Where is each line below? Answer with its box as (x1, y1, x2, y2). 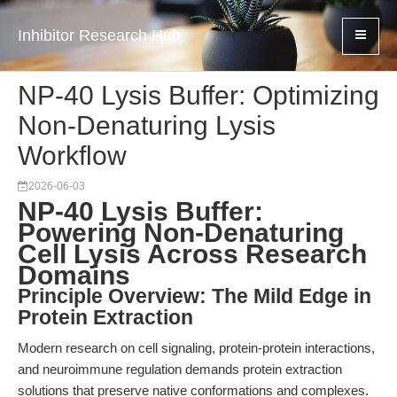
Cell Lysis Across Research (18, 239, 367, 269)
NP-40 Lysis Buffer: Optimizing (18, 81, 379, 110)
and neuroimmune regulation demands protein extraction (18, 362, 342, 377)
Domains (18, 261, 130, 290)
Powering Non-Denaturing (18, 218, 344, 247)
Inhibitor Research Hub (18, 27, 181, 44)
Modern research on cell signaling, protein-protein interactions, (18, 340, 375, 355)
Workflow (18, 141, 127, 170)
